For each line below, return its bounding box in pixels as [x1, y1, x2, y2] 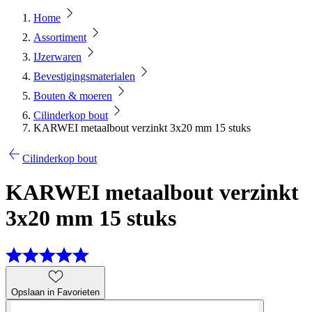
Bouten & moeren [33, 90, 112, 102]
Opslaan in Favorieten [11, 286, 100, 297]
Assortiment [33, 31, 86, 43]
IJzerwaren [33, 51, 81, 63]
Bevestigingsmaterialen [33, 70, 135, 82]
